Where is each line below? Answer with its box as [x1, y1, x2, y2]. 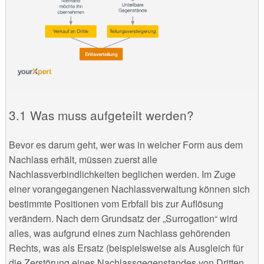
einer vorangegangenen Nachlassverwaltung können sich [8, 181, 250, 196]
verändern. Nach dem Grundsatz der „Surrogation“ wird [8, 211, 237, 225]
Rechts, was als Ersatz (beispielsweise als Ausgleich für [8, 240, 243, 255]
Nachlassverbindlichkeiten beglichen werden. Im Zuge [8, 167, 236, 181]
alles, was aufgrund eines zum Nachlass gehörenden [8, 226, 230, 240]
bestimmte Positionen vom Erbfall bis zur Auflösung [8, 196, 223, 210]
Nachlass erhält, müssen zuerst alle [8, 152, 157, 166]
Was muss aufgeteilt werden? [29, 105, 194, 124]
